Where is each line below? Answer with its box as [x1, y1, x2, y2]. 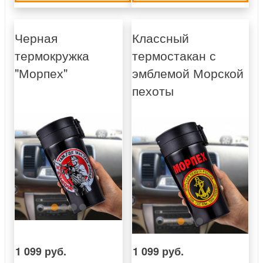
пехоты [132, 82, 174, 100]
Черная [15, 29, 58, 47]
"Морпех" [15, 64, 68, 82]
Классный [132, 29, 189, 47]
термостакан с [132, 46, 216, 65]
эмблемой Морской [132, 64, 244, 82]
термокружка [15, 46, 89, 65]
